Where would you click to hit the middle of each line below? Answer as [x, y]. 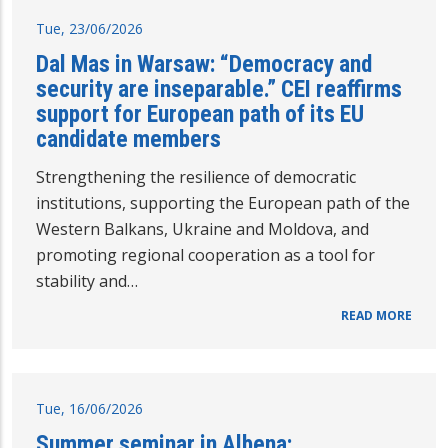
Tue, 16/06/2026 [89, 409]
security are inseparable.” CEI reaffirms [219, 89]
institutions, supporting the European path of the [223, 203]
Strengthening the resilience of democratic [196, 177]
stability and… [87, 281]
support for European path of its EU [200, 114]
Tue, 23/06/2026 [89, 29]
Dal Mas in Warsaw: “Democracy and [204, 64]
